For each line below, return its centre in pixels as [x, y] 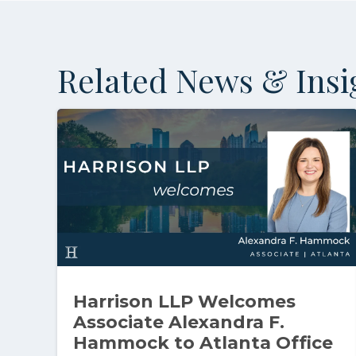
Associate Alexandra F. [179, 323]
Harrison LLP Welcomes [184, 302]
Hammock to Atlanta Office [203, 343]
